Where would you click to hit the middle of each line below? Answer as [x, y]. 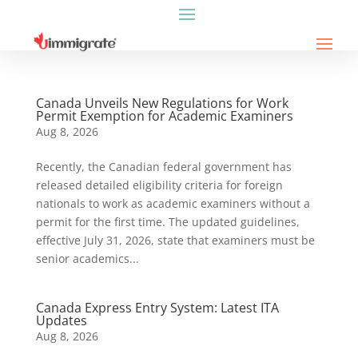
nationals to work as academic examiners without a [173, 203]
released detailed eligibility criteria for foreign [159, 185]
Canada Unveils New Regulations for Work [162, 103]
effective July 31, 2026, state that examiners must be [175, 240]
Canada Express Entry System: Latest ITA [157, 308]
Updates [61, 320]
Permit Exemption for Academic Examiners [164, 116]
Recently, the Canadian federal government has [163, 167]
